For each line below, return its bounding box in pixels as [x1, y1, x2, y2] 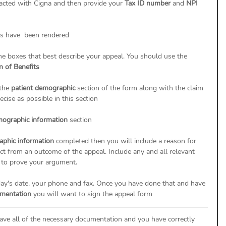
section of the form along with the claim [77, 83, 205, 93]
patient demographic [11, 83, 77, 93]
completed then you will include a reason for [56, 136, 198, 146]
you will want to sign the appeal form [33, 189, 154, 199]
